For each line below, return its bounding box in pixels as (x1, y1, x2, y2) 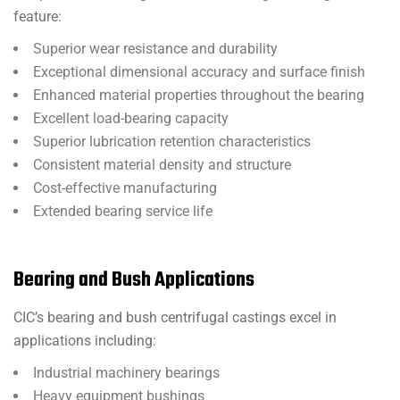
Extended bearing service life (33, 203, 212, 220)
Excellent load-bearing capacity (33, 110, 229, 127)
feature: (13, 8, 62, 25)
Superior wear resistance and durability (33, 40, 278, 57)
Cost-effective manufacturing (33, 179, 217, 196)
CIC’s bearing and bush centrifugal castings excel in (13, 309, 337, 326)
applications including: (13, 332, 156, 349)
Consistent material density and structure (33, 156, 291, 173)
